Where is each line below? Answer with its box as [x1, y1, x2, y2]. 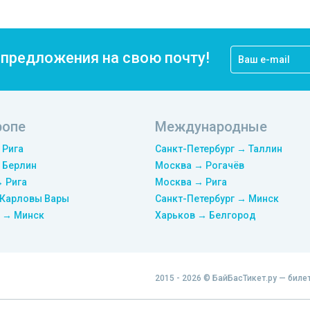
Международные [155, 118, 267, 135]
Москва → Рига [155, 176, 227, 188]
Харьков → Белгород [155, 210, 256, 221]
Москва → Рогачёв [155, 160, 244, 171]
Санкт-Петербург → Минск [155, 193, 279, 204]
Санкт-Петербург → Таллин [155, 143, 282, 154]
